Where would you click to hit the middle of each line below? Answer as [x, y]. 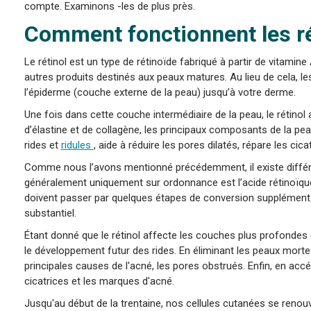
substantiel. [50, 213]
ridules [77, 145]
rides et [42, 145]
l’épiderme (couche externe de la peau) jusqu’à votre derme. [160, 92]
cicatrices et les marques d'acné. [99, 281]
